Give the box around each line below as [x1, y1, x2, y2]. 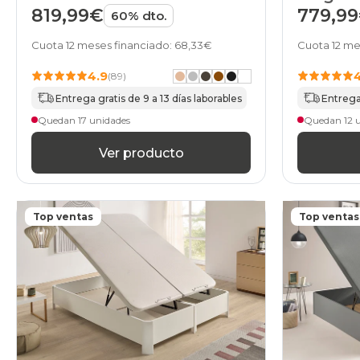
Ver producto [98, 145, 184, 161]
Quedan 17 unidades [38, 113, 130, 126]
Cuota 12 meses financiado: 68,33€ [31, 39, 212, 52]
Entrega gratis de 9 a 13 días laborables [55, 92, 242, 104]
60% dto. [111, 8, 166, 24]
